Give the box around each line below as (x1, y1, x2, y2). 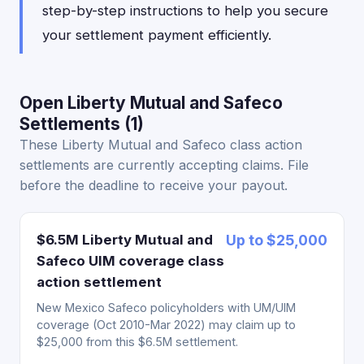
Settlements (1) (19, 114, 144, 134)
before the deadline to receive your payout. (19, 177, 288, 193)
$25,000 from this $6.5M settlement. (37, 335, 238, 349)
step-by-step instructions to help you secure (42, 2, 328, 19)
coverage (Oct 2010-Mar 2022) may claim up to (37, 318, 296, 331)
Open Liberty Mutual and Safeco (19, 93, 283, 113)
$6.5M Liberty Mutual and (37, 232, 213, 248)
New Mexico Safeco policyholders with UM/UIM (37, 301, 296, 314)
